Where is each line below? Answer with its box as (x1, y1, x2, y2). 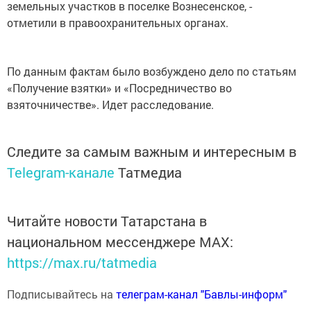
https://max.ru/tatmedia (7, 253, 157, 271)
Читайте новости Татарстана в (7, 212, 207, 230)
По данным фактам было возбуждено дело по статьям (7, 64, 296, 78)
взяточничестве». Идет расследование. (7, 97, 214, 112)
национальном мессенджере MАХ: (7, 233, 233, 251)
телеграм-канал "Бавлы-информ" (116, 287, 287, 301)
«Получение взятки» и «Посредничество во (7, 81, 232, 95)
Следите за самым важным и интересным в (7, 142, 296, 160)
